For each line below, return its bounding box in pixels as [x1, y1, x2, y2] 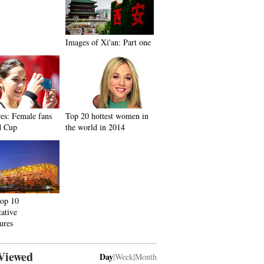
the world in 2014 [65, 121, 125, 133]
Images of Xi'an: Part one [65, 37, 151, 48]
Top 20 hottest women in [65, 110, 148, 121]
